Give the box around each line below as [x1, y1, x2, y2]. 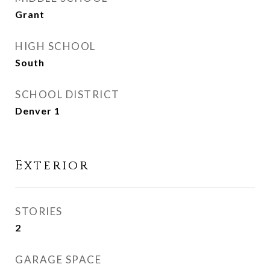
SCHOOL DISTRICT [15, 88, 120, 101]
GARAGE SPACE [15, 253, 101, 266]
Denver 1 [15, 105, 60, 116]
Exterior [15, 157, 89, 174]
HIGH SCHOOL [15, 40, 96, 52]
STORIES [15, 205, 63, 218]
